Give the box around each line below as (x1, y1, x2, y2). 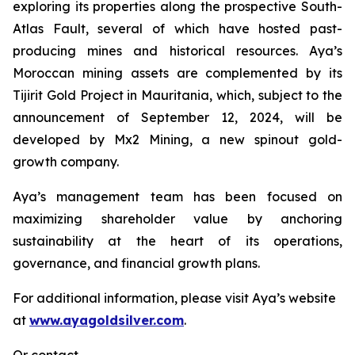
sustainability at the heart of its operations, (13, 233, 342, 250)
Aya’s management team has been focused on (13, 189, 342, 205)
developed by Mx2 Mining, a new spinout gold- (13, 132, 342, 148)
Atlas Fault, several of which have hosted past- (13, 21, 342, 37)
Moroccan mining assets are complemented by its (13, 65, 342, 82)
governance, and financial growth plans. (13, 255, 260, 272)
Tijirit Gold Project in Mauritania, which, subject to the (13, 87, 342, 104)
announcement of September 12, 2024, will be (13, 109, 342, 126)
